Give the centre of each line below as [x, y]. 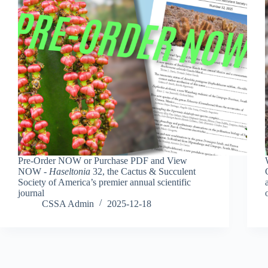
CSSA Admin [68, 203]
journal [31, 193]
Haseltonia [70, 171]
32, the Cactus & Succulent [143, 171]
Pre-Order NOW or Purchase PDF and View [103, 160]
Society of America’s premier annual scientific [104, 182]
